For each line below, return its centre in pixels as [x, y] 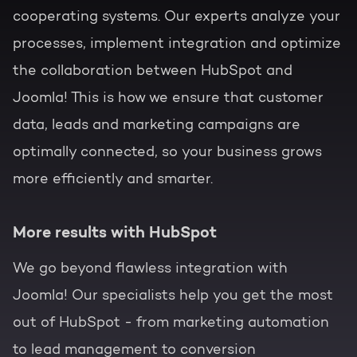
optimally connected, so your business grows [167, 153]
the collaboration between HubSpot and [153, 71]
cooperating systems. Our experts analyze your [177, 17]
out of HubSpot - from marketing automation [171, 323]
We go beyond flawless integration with [150, 269]
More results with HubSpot [115, 233]
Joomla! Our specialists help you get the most [173, 296]
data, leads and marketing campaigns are [157, 126]
